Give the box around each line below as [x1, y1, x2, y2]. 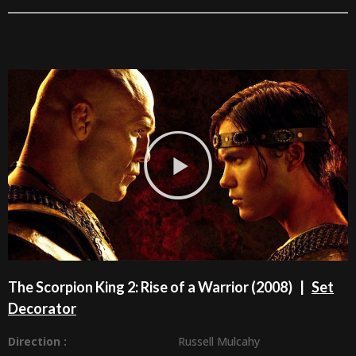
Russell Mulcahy [178, 334, 260, 350]
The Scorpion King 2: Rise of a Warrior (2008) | [8, 278, 311, 296]
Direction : [8, 334, 67, 350]
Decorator [8, 300, 76, 318]
